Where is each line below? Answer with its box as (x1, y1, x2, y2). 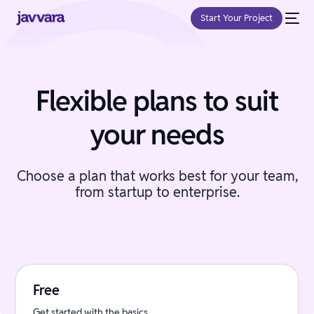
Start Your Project (200, 12, 273, 24)
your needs (89, 116, 225, 153)
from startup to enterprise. (74, 183, 240, 201)
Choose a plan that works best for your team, (16, 167, 298, 185)
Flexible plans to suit (36, 83, 278, 119)
